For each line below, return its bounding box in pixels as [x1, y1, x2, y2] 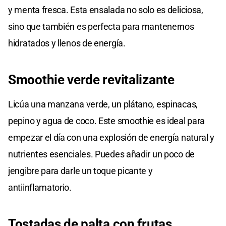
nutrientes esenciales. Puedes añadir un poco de [8, 148, 195, 159]
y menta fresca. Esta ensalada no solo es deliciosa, [8, 4, 203, 15]
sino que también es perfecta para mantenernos [8, 21, 194, 32]
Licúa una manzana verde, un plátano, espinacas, [8, 98, 198, 109]
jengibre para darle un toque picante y [8, 165, 153, 176]
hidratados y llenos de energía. [8, 37, 126, 48]
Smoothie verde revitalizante [8, 72, 175, 87]
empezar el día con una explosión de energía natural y [8, 132, 215, 143]
